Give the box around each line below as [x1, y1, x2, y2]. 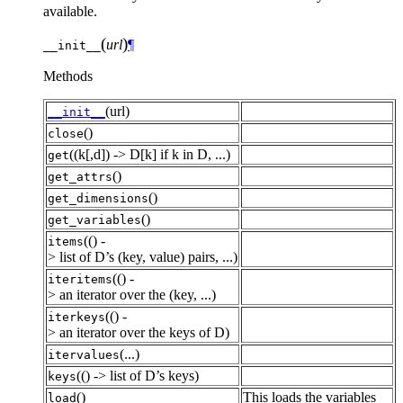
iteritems [48, 272, 112, 286]
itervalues [48, 347, 120, 362]
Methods [43, 67, 93, 84]
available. [43, 3, 97, 19]
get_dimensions [48, 191, 148, 205]
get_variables [48, 212, 141, 227]
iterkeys [48, 309, 105, 324]
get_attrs [48, 169, 112, 184]
